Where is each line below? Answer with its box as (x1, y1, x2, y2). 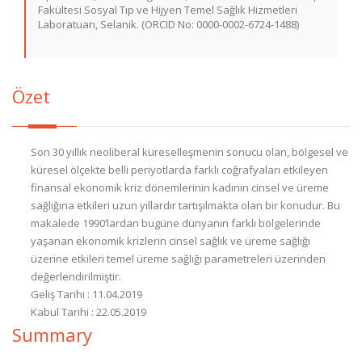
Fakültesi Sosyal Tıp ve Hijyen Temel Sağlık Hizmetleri (38, 2, 297, 17)
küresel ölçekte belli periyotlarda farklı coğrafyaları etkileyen (31, 162, 328, 177)
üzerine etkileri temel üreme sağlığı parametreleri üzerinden (31, 251, 326, 266)
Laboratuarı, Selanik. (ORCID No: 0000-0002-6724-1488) (38, 17, 299, 32)
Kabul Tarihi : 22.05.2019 (31, 305, 146, 319)
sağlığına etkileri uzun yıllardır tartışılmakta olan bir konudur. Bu (31, 198, 340, 213)
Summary (12, 322, 92, 347)
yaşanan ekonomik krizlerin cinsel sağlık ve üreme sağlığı (31, 234, 310, 248)
